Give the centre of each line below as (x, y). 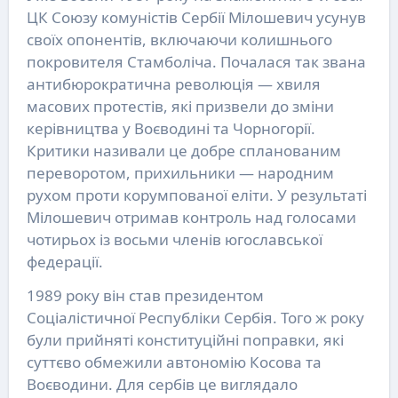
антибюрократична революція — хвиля (173, 84)
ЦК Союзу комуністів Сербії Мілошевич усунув (196, 18)
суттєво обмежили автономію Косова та (174, 362)
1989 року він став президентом (145, 296)
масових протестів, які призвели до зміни (180, 107)
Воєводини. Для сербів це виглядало (162, 385)
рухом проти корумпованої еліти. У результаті (196, 195)
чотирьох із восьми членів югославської (174, 240)
